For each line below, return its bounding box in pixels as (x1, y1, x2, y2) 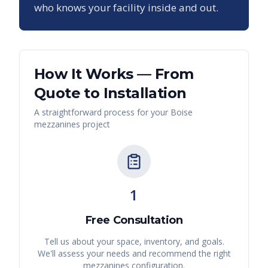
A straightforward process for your (34, 106, 170, 118)
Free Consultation (85, 214, 183, 227)
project (80, 118, 110, 130)
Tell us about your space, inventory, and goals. (44, 236, 224, 248)
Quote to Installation (34, 84, 187, 102)
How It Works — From (34, 65, 194, 83)
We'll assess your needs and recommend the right (37, 248, 231, 260)
